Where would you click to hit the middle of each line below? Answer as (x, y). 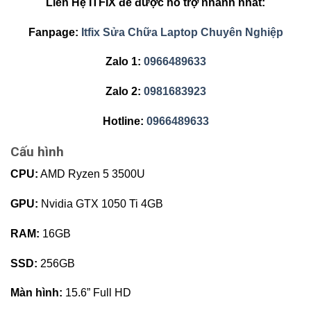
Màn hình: (36, 293)
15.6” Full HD (97, 293)
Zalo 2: (124, 92)
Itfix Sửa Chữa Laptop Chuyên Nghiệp (182, 32)
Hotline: (124, 121)
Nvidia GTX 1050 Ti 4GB (101, 204)
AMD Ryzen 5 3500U (92, 174)
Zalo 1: (124, 62)
